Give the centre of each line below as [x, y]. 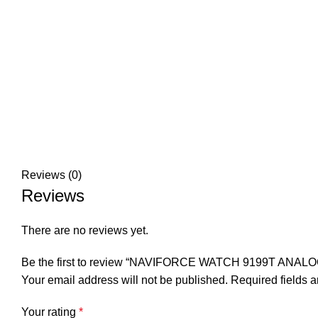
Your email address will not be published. [125, 280]
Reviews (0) [51, 175]
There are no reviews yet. [85, 230]
